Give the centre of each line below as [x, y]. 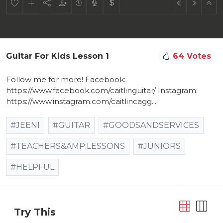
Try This [35, 212]
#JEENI [25, 125]
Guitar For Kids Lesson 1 [57, 56]
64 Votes [191, 56]
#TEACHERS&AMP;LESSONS [68, 146]
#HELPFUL [32, 167]
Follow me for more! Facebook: [66, 80]
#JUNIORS [159, 146]
